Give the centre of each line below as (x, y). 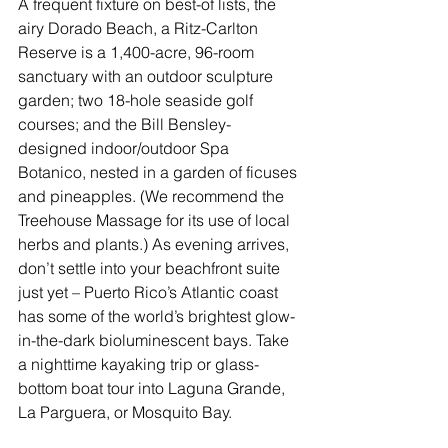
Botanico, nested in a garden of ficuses (159, 172)
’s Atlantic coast (224, 292)
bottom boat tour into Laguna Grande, (153, 388)
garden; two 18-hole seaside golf (137, 100)
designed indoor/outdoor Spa (125, 148)
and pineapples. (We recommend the (153, 196)
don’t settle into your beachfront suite (151, 268)
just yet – (51, 292)
